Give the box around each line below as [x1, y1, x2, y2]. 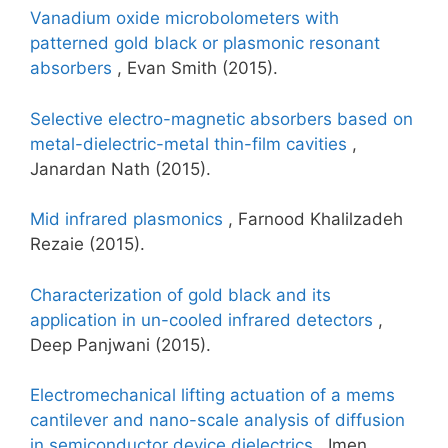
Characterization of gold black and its [30, 284, 331, 305]
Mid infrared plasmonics [30, 209, 228, 229]
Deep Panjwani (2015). [30, 334, 211, 355]
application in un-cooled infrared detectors [30, 309, 378, 330]
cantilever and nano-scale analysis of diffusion [30, 410, 405, 430]
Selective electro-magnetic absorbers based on [30, 108, 413, 129]
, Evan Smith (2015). [117, 58, 278, 78]
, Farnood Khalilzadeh [228, 209, 403, 229]
